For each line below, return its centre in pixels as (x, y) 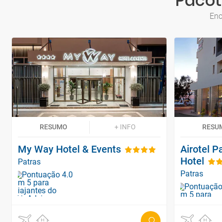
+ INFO (125, 127)
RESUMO (54, 127)
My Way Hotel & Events (69, 149)
